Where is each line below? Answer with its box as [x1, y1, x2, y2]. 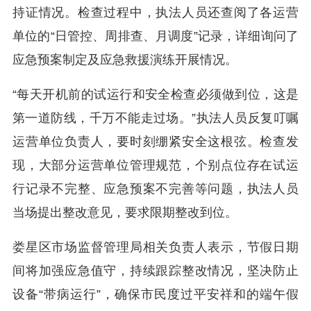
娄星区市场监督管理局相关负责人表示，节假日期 [12, 240, 299, 255]
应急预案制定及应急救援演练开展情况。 [12, 53, 237, 67]
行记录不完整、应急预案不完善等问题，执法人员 [12, 182, 299, 196]
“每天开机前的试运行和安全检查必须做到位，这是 [12, 87, 299, 102]
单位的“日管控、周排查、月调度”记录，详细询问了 [12, 29, 299, 44]
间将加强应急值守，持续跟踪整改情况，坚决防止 [12, 264, 299, 278]
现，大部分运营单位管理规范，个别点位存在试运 [12, 158, 299, 173]
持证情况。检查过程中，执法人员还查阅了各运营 [12, 6, 299, 20]
